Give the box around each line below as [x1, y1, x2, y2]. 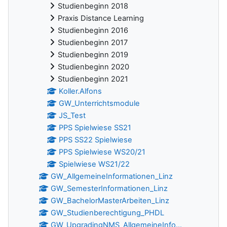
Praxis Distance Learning [58, 14, 144, 23]
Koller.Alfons [59, 87, 102, 96]
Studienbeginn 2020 [58, 62, 129, 72]
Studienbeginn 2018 [58, 2, 128, 11]
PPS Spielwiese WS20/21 [59, 147, 146, 157]
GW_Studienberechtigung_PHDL [51, 208, 165, 218]
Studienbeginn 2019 [58, 50, 128, 60]
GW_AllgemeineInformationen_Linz [51, 172, 173, 181]
